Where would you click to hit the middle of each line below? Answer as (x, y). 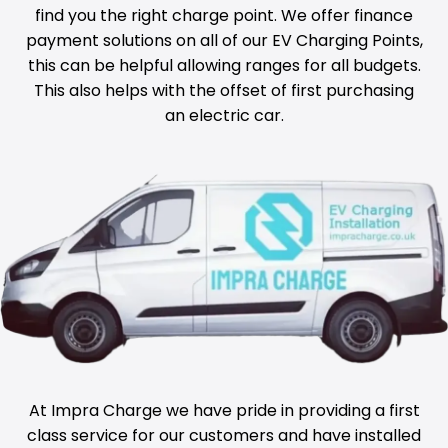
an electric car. (224, 115)
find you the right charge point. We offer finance (224, 15)
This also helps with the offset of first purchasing (224, 90)
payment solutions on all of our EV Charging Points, (224, 40)
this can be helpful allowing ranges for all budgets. (224, 65)
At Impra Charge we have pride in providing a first (224, 410)
